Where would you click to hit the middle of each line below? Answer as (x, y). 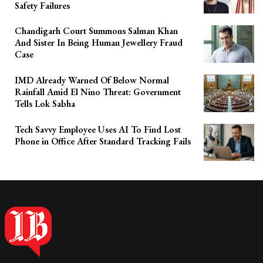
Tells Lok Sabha (45, 104)
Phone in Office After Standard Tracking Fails (103, 141)
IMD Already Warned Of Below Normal (92, 80)
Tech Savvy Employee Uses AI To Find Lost (98, 129)
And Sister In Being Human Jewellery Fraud (99, 43)
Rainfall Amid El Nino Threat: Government (98, 92)
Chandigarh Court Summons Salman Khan (96, 31)
